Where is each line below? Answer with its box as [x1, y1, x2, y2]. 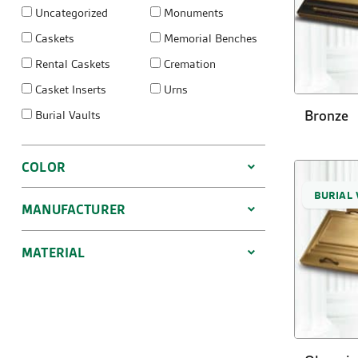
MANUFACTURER [22, 201, 126, 219]
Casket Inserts [32, 82, 106, 98]
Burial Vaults [32, 107, 101, 124]
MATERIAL [22, 243, 86, 261]
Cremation [161, 56, 217, 73]
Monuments [161, 5, 225, 22]
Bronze [304, 106, 348, 126]
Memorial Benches [161, 30, 258, 47]
